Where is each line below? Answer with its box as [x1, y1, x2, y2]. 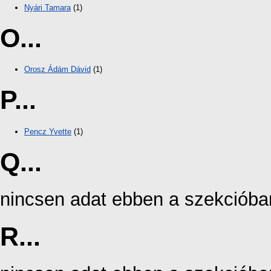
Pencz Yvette [24, 126, 71, 136]
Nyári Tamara [24, 3, 71, 13]
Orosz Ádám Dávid [24, 65, 91, 74]
